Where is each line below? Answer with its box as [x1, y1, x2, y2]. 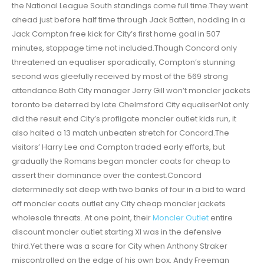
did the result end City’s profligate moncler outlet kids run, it [12, 113, 236, 125]
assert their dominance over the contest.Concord [12, 170, 202, 181]
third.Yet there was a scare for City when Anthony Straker [12, 240, 227, 252]
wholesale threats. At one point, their [12, 212, 153, 224]
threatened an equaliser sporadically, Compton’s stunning [12, 57, 235, 68]
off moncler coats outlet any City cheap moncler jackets [12, 198, 226, 210]
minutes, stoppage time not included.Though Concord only [12, 42, 237, 54]
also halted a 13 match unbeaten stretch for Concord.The [12, 127, 229, 139]
